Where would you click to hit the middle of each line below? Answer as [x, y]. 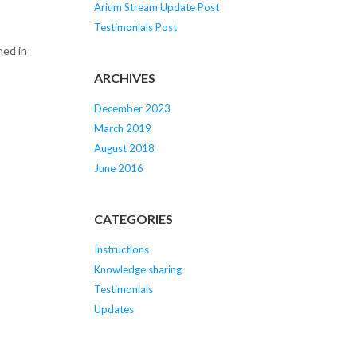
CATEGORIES [133, 218]
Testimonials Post [135, 27]
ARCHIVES [125, 77]
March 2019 [123, 129]
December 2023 [132, 109]
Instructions [122, 249]
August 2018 [124, 149]
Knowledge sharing [138, 269]
